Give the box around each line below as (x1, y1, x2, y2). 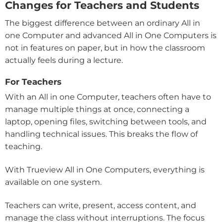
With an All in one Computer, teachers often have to (5, 92, 211, 102)
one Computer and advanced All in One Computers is (5, 30, 217, 40)
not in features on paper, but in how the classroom (5, 43, 205, 53)
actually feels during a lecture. (5, 55, 123, 65)
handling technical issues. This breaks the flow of (5, 129, 198, 139)
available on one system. (5, 177, 104, 187)
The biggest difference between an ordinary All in (5, 18, 200, 28)
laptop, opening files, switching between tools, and (5, 117, 207, 127)
